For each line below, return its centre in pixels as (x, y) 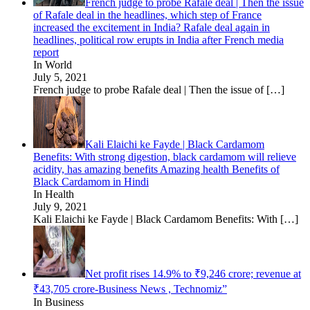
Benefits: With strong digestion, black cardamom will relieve (165, 156)
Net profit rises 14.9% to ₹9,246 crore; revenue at (193, 273)
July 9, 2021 (60, 206)
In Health (54, 194)
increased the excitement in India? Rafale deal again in (152, 27)
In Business (58, 302)
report (46, 52)
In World (53, 64)
